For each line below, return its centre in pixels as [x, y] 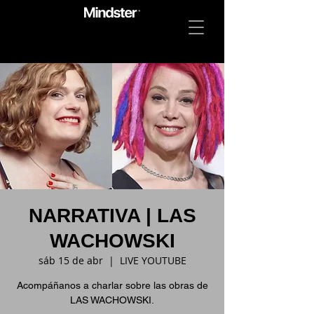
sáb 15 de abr [70, 260]
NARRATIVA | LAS [112, 216]
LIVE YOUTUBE [153, 260]
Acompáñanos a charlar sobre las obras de [112, 285]
